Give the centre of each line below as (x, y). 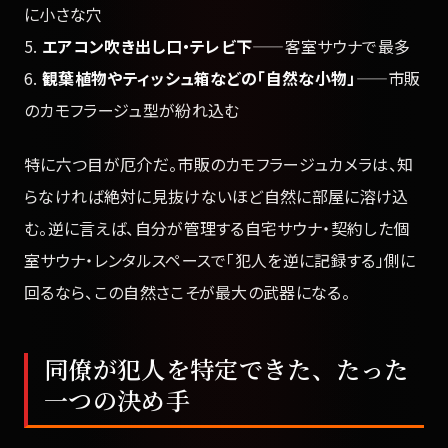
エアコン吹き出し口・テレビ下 (147, 45)
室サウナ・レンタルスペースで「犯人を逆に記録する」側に (220, 260)
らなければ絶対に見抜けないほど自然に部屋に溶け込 (216, 196)
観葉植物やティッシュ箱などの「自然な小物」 (198, 77)
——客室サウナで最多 (331, 45)
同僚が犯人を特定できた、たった (226, 369)
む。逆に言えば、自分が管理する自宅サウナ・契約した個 (217, 228)
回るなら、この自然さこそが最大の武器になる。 (187, 292)
